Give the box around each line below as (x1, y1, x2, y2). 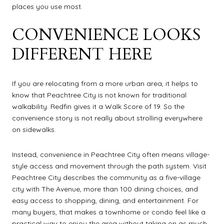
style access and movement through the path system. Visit (12, 161, 206, 170)
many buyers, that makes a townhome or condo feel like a (12, 207, 205, 216)
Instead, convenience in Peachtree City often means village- (12, 149, 209, 159)
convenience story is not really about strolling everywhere (12, 113, 202, 123)
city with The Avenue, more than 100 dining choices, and (12, 184, 198, 193)
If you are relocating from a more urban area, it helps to (12, 79, 198, 88)
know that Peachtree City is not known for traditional (12, 90, 186, 100)
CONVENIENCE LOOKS (12, 24, 200, 46)
